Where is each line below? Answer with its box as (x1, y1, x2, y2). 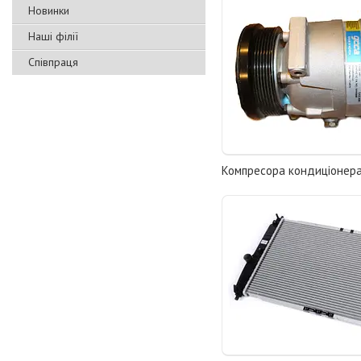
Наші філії (28, 29, 78, 44)
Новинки (28, 3, 69, 18)
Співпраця (28, 55, 78, 69)
